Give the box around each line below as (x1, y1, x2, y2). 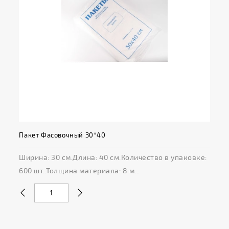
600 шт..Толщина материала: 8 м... (19, 166, 140, 175)
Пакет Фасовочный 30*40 (19, 131, 106, 140)
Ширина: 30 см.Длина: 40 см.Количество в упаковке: (19, 153, 207, 162)
